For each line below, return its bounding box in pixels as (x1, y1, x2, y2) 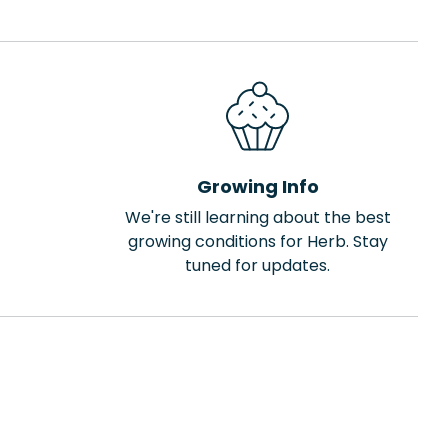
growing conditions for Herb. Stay (127, 230, 388, 253)
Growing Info (196, 174, 319, 199)
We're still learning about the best (124, 206, 391, 229)
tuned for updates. (185, 254, 330, 277)
